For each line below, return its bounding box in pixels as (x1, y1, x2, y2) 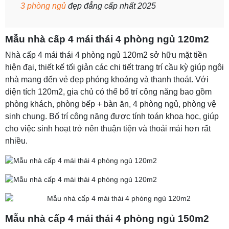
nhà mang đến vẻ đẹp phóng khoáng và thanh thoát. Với (5, 75, 209, 84)
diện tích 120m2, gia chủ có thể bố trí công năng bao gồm (5, 87, 212, 96)
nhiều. (5, 136, 28, 145)
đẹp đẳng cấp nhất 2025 (66, 2, 156, 10)
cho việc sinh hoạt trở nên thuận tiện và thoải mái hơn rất (5, 124, 211, 133)
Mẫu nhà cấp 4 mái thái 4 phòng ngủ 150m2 (5, 213, 209, 224)
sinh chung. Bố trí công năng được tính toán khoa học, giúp (5, 112, 219, 121)
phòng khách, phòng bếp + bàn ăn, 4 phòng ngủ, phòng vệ (5, 100, 216, 108)
